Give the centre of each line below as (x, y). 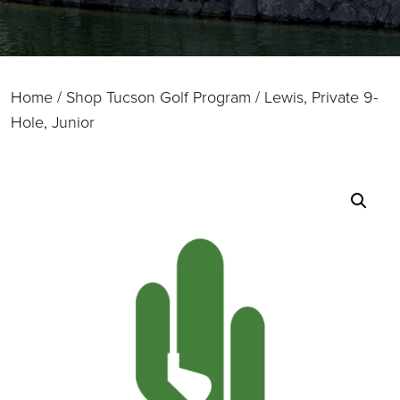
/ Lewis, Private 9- (314, 97)
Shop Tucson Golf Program (158, 97)
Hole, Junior (53, 122)
